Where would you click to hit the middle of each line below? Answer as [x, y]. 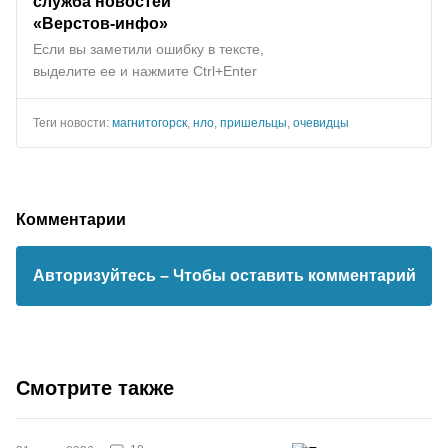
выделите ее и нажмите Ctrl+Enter [145, 70]
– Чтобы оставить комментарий [287, 275]
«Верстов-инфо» [100, 22]
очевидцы [321, 122]
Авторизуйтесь [96, 275]
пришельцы [253, 122]
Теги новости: [72, 122]
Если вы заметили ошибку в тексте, [148, 48]
